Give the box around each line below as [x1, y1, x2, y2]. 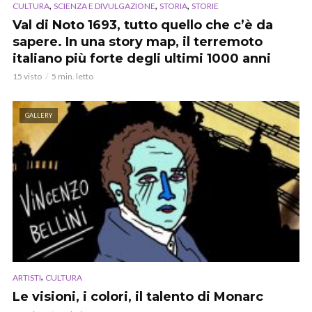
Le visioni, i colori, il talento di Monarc [13, 288, 263, 304]
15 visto [13, 71, 42, 82]
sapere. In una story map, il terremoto [13, 34, 263, 50]
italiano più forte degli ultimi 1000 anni [13, 51, 271, 67]
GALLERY [25, 111, 52, 120]
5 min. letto [52, 71, 93, 82]
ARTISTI [13, 272, 41, 283]
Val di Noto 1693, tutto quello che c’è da [13, 17, 273, 33]
